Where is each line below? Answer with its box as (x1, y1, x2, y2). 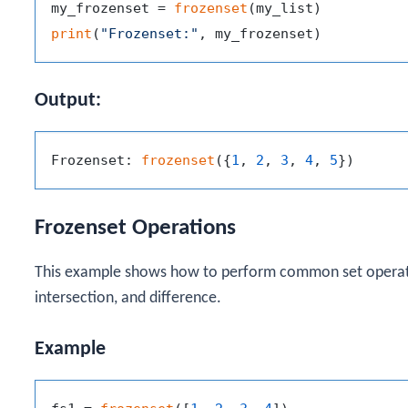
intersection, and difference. (35, 290, 221, 308)
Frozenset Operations (35, 217, 236, 240)
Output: (35, 89, 101, 111)
